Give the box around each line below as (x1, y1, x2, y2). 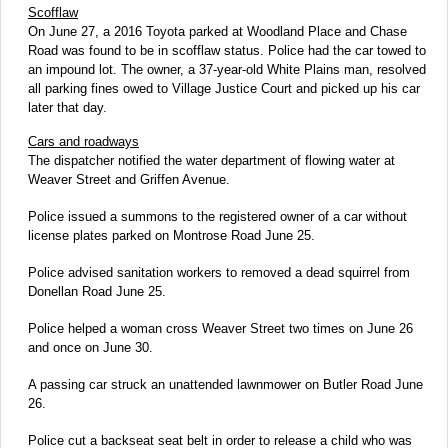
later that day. (28, 100, 107, 116)
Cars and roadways (28, 134, 139, 150)
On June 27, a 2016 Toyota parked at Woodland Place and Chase (28, 24, 407, 40)
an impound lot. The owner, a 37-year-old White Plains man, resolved (28, 62, 426, 78)
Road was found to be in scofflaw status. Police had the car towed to (28, 43, 426, 59)
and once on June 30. (28, 340, 153, 356)
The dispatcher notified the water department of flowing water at (28, 153, 395, 169)
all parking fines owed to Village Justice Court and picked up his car (28, 81, 420, 97)
